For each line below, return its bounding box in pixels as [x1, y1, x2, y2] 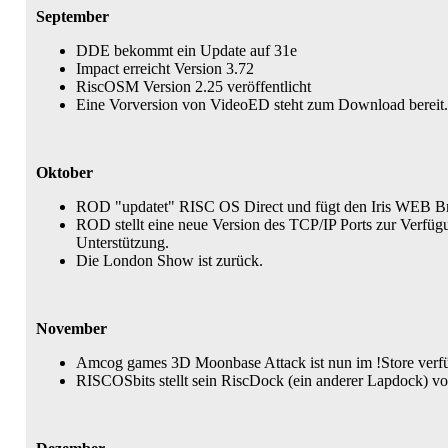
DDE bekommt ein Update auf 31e [76, 42, 297, 59]
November [36, 320, 107, 337]
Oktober [36, 164, 93, 181]
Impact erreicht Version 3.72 [76, 60, 254, 77]
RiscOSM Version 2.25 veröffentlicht [76, 78, 311, 95]
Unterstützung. [76, 234, 169, 251]
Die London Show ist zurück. [76, 252, 263, 269]
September [36, 8, 109, 25]
